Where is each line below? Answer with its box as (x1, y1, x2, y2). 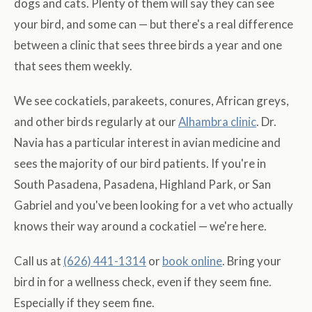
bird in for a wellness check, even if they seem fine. (14, 274, 272, 290)
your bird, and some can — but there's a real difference (14, 17, 293, 32)
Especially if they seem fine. (14, 295, 155, 311)
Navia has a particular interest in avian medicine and (14, 135, 281, 150)
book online (162, 253, 222, 269)
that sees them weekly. (14, 58, 132, 74)
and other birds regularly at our (14, 114, 178, 130)
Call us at (14, 253, 63, 269)
